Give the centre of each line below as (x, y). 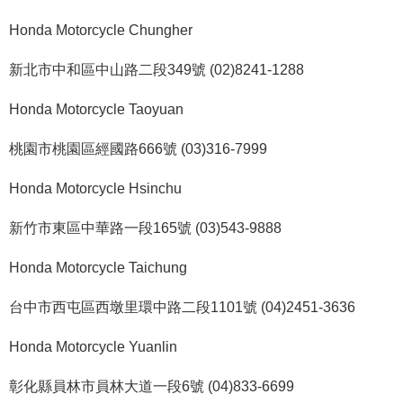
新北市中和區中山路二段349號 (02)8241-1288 (157, 70)
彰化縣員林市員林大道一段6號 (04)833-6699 (152, 386)
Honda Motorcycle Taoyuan (96, 109)
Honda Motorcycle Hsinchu (95, 188)
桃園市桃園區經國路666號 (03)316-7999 (138, 149)
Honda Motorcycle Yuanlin (93, 347)
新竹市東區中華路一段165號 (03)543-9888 (145, 228)
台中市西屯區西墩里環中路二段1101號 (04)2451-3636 (182, 307)
